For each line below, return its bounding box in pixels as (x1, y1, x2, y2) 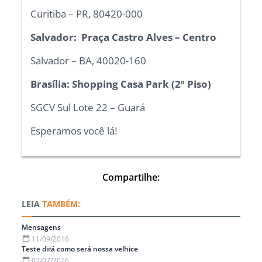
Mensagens (22, 222, 61, 232)
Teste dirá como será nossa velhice (22, 243, 139, 254)
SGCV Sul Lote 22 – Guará (30, 100, 146, 114)
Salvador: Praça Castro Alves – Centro (30, 30, 217, 44)
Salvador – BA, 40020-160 (30, 53, 147, 67)
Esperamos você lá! (30, 123, 118, 137)
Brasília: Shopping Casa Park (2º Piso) (30, 77, 212, 91)
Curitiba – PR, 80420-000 (30, 6, 143, 20)
